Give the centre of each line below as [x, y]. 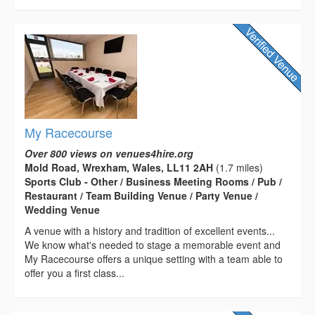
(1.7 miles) [238, 168]
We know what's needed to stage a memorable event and [153, 245]
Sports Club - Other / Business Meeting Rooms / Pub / [153, 182]
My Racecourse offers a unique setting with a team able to [154, 259]
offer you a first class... [75, 273]
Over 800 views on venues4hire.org [109, 154]
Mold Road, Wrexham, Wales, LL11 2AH [119, 168]
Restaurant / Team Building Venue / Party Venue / [141, 196]
